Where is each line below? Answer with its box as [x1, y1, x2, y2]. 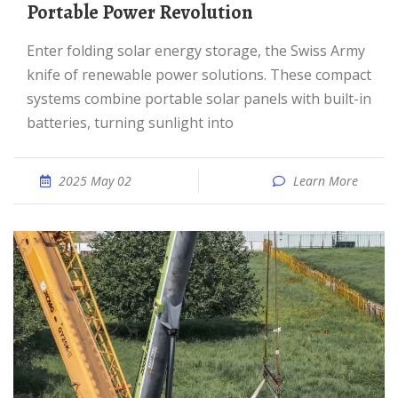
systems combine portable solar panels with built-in [27, 89, 371, 108]
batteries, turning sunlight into [27, 113, 234, 132]
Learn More [293, 172, 358, 189]
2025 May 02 [59, 172, 131, 189]
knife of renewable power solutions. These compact [27, 65, 371, 84]
